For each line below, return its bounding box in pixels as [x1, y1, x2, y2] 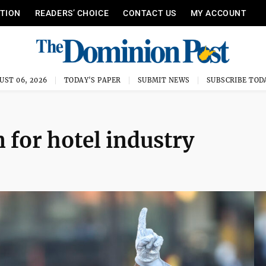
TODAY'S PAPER [64, 76, 121, 84]
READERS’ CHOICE [34, 8, 109, 18]
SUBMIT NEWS [137, 76, 190, 84]
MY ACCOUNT [190, 8, 247, 18]
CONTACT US [123, 8, 176, 18]
